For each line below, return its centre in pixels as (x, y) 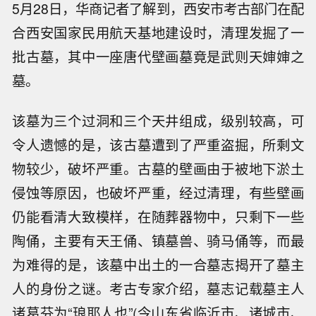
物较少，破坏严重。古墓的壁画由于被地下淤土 (158, 168)
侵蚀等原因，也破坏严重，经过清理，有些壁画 (158, 192)
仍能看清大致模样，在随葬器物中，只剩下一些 (158, 216)
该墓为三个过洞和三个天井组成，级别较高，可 (158, 120)
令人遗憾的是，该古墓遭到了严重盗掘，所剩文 (158, 144)
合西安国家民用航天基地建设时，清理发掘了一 (158, 32)
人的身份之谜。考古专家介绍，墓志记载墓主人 (158, 288)
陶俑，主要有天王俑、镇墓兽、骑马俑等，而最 (158, 240)
